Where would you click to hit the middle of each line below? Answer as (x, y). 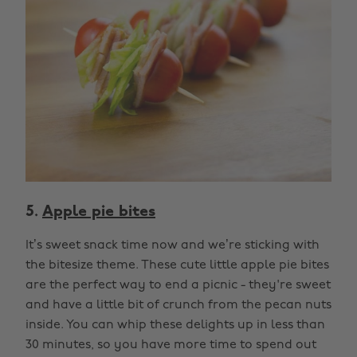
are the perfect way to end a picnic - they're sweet (178, 286)
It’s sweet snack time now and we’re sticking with (173, 246)
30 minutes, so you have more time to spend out (171, 345)
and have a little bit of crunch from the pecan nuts (178, 306)
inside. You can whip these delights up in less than (175, 326)
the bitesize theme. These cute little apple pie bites (177, 266)
